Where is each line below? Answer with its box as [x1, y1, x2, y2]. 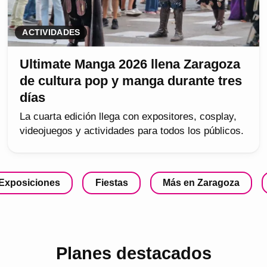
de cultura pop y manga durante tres [20, 73, 243, 88]
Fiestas [95, 177, 128, 188]
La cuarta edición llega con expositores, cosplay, [20, 110, 237, 122]
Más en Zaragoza [162, 177, 240, 188]
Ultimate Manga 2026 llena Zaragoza [20, 56, 241, 72]
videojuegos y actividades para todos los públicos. [20, 125, 244, 136]
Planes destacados [55, 244, 212, 263]
